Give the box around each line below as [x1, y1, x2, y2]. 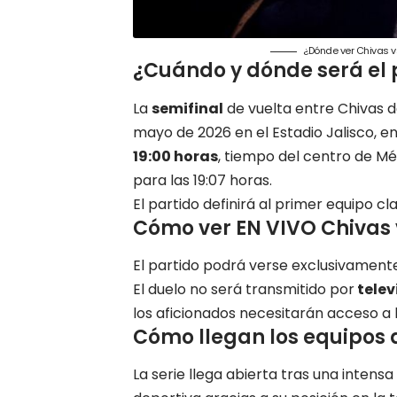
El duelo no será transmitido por [133, 279, 354, 300]
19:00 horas [133, 145, 218, 167]
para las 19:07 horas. [133, 169, 272, 191]
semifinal [152, 97, 223, 119]
